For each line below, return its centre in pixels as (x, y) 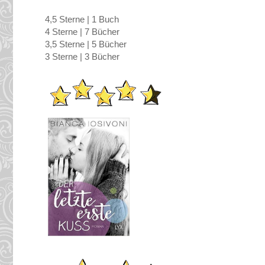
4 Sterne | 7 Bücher (82, 32)
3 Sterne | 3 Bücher (82, 57)
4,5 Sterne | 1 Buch (82, 20)
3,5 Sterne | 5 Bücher (86, 44)
